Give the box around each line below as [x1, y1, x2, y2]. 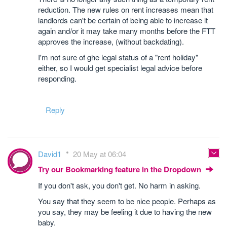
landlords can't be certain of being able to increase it [38, 14, 208, 25]
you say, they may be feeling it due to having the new [38, 206, 212, 217]
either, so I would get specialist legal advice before [38, 62, 202, 73]
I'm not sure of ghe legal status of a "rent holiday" [38, 51, 198, 62]
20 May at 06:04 [73, 148, 126, 159]
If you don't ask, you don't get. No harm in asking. [38, 179, 201, 191]
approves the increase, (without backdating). [38, 35, 184, 47]
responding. [38, 72, 77, 84]
